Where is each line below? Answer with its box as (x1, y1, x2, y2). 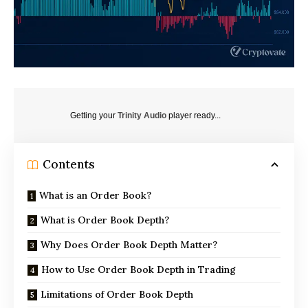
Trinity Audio (118, 110, 166, 120)
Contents (43, 157, 95, 173)
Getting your (70, 110, 118, 120)
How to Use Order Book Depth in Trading (41, 263, 236, 276)
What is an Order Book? (39, 188, 151, 201)
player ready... (166, 110, 221, 120)
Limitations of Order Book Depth (41, 287, 193, 300)
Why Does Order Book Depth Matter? (41, 238, 217, 251)
